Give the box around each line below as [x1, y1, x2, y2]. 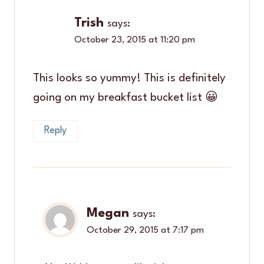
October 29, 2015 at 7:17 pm [87, 226, 204, 235]
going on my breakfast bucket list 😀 [33, 91, 218, 104]
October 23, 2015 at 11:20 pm [74, 35, 195, 45]
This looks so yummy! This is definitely [33, 72, 226, 84]
